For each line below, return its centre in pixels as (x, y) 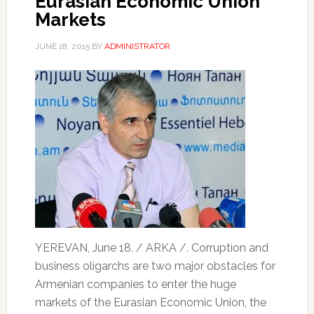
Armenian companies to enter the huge (135, 284)
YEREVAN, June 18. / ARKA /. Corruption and (151, 247)
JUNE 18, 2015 (62, 46)
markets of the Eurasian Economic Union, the (150, 302)
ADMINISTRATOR (137, 46)
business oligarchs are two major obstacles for (155, 266)
